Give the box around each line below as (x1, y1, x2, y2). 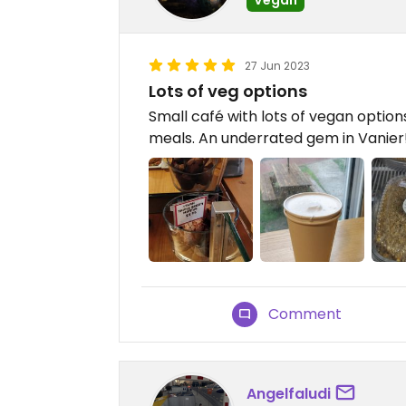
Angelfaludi (246, 382, 331, 404)
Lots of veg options (149, 80, 307, 102)
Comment (268, 304, 343, 325)
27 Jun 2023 (245, 58, 310, 73)
